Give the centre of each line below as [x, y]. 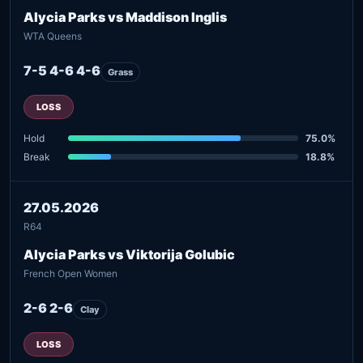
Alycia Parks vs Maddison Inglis [125, 17]
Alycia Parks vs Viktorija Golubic [129, 254]
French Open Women [70, 273]
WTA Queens [53, 36]
